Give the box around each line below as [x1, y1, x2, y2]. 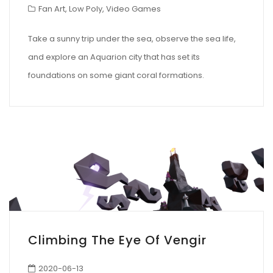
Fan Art [38, 2, 65, 15]
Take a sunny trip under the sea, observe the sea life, [28, 33, 236, 45]
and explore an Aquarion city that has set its [28, 51, 200, 63]
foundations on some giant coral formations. [28, 69, 204, 82]
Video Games [106, 2, 161, 15]
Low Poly [69, 2, 102, 15]
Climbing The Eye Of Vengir [28, 232, 207, 249]
